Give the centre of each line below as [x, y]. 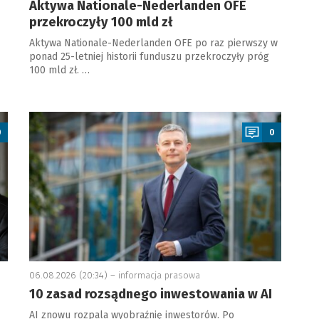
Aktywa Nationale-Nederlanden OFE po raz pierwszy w [153, 43]
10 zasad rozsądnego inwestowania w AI [150, 294]
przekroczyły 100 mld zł [101, 22]
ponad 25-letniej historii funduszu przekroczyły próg [149, 57]
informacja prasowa [159, 276]
